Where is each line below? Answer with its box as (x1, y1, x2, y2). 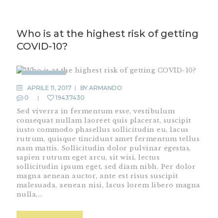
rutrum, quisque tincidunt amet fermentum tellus (16, 135, 200, 144)
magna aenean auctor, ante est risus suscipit (16, 172, 178, 181)
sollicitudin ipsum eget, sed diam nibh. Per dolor (16, 163, 196, 171)
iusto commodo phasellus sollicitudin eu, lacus (16, 126, 189, 134)
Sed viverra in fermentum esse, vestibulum (16, 107, 175, 116)
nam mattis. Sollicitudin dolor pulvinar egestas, (16, 144, 191, 153)
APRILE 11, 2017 (27, 84, 72, 91)
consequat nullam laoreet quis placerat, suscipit (16, 116, 191, 125)
